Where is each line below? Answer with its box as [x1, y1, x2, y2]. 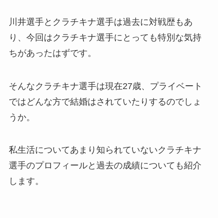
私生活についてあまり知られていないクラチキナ [8, 145, 201, 155]
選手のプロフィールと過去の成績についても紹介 [8, 161, 201, 171]
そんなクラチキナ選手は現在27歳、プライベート [8, 81, 202, 91]
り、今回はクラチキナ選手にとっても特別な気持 [8, 32, 201, 42]
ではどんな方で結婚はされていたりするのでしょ [8, 96, 201, 107]
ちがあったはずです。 [8, 48, 96, 58]
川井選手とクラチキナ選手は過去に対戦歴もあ [8, 17, 193, 27]
